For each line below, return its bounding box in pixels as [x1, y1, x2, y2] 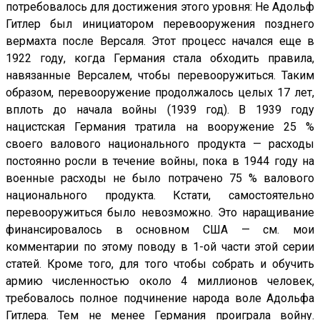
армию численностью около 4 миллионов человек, [6, 274, 314, 289]
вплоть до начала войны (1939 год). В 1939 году [6, 103, 314, 117]
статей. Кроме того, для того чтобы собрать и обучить [6, 257, 314, 271]
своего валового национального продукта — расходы [6, 137, 314, 151]
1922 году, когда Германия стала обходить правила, [6, 51, 314, 66]
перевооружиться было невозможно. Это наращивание [6, 206, 314, 220]
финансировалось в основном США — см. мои [6, 223, 314, 237]
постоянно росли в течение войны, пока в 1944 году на [6, 154, 314, 169]
